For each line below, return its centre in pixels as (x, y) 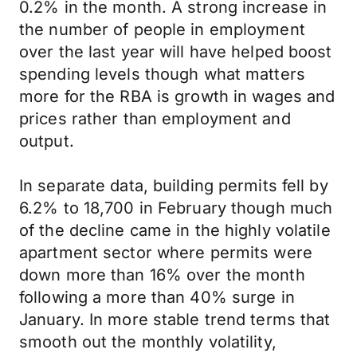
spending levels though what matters (162, 74)
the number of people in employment (162, 29)
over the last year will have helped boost (176, 52)
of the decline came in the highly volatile (175, 230)
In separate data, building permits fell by (174, 186)
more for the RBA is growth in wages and (177, 96)
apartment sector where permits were (166, 253)
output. (47, 141)
